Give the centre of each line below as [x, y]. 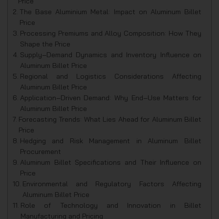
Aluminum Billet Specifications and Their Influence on [110, 162]
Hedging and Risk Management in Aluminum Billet [110, 141]
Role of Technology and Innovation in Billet [111, 205]
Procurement [40, 152]
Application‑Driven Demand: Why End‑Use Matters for [110, 98]
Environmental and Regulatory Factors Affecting [112, 184]
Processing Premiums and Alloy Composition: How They [110, 33]
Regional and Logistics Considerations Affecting [110, 76]
